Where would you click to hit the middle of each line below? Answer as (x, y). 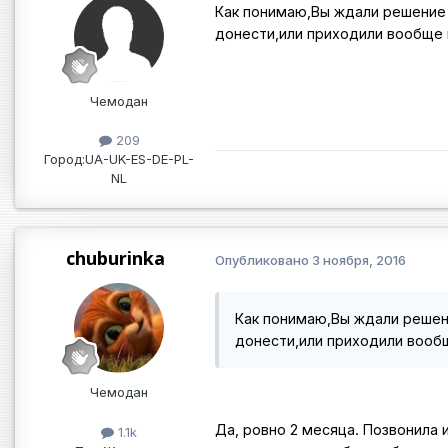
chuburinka (115, 258)
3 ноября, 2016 (359, 259)
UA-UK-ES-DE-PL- (139, 159)
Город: (64, 159)
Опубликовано (263, 259)
